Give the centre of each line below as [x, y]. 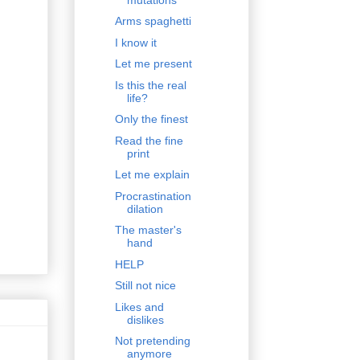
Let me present [153, 64]
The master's [148, 230]
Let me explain [152, 175]
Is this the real [150, 85]
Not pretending [152, 341]
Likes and [139, 307]
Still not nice [145, 286]
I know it [135, 42]
